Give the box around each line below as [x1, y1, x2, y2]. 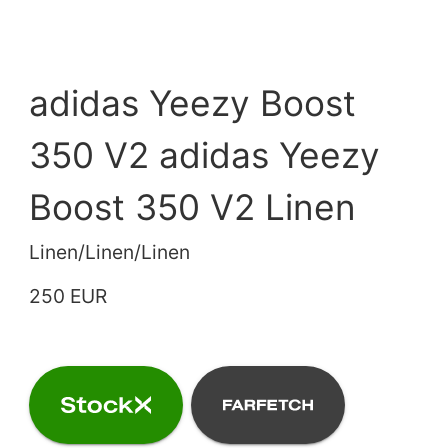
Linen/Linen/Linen [29, 239, 191, 264]
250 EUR [29, 283, 108, 308]
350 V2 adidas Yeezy [29, 133, 381, 177]
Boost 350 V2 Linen [29, 185, 357, 229]
